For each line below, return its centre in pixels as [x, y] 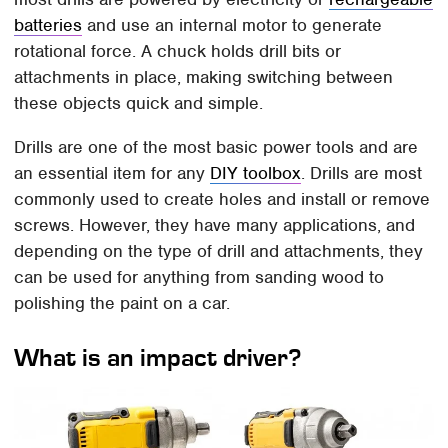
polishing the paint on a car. [122, 303]
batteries [48, 25]
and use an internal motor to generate [232, 25]
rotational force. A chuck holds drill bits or [178, 51]
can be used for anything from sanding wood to [199, 277]
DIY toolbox [256, 173]
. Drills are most [362, 173]
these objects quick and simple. [141, 103]
